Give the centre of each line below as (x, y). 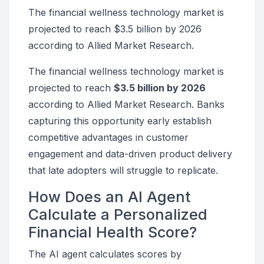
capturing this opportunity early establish (120, 121)
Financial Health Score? (113, 232)
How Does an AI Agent (109, 197)
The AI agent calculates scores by (105, 254)
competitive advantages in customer (108, 137)
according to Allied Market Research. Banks (126, 104)
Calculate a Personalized (118, 214)
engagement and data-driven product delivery (130, 154)
